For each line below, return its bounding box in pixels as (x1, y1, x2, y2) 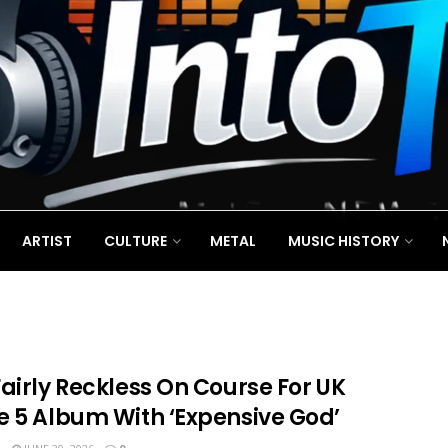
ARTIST (22, 231, 72, 251)
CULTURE (104, 231, 167, 251)
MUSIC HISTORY (288, 231, 399, 251)
